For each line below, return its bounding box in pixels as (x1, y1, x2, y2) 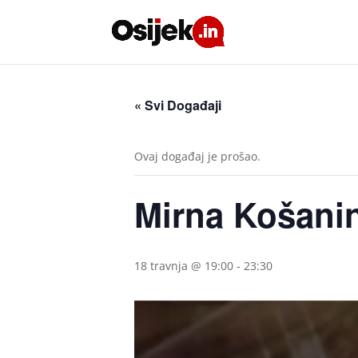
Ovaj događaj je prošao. (134, 149, 261, 164)
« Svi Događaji (134, 96, 221, 114)
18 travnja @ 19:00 (134, 258, 233, 273)
